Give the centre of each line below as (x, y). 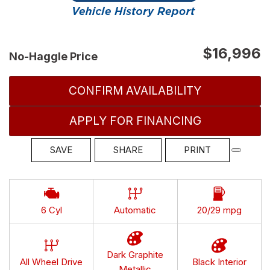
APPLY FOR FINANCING (135, 121)
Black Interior (219, 262)
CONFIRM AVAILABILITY (135, 90)
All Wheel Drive (52, 262)
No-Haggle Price (53, 56)
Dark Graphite (135, 254)
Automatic (135, 210)
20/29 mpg (219, 210)
